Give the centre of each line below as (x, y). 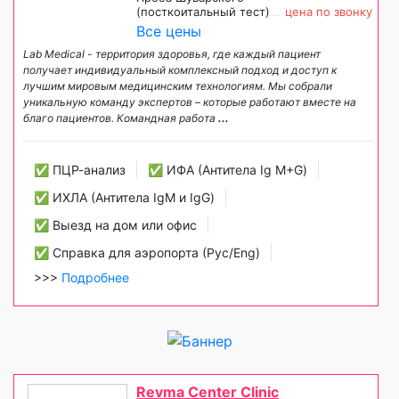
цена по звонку (329, 12)
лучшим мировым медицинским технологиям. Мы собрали (178, 86)
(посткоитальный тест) (203, 12)
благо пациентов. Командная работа (121, 118)
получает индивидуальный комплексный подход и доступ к (180, 70)
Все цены (169, 32)
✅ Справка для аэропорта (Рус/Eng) (147, 253)
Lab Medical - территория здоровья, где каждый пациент (172, 54)
